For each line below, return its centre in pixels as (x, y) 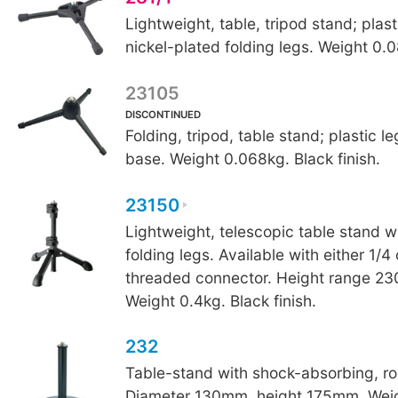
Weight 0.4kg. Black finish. (220, 300)
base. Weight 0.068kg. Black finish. (252, 159)
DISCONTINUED (163, 115)
